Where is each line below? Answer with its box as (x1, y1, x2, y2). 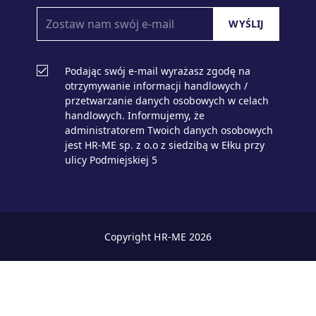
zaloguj (140, 282, 176, 296)
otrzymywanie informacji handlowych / (65, 79, 248, 93)
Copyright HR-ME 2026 (104, 230, 212, 244)
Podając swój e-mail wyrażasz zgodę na (65, 64, 250, 78)
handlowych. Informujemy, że (65, 109, 205, 123)
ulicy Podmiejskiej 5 (65, 153, 157, 167)
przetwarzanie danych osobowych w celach (65, 94, 269, 108)
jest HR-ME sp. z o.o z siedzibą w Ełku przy (65, 138, 265, 152)
